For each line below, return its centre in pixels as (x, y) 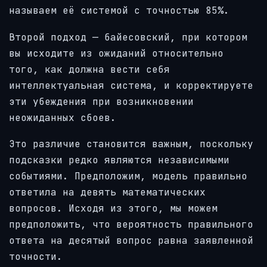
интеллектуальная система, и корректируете (131, 85)
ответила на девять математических (107, 193)
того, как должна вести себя (89, 69)
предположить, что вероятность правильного (131, 225)
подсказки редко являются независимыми (119, 160)
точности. (36, 257)
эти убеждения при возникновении (101, 101)
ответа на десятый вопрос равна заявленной (131, 241)
